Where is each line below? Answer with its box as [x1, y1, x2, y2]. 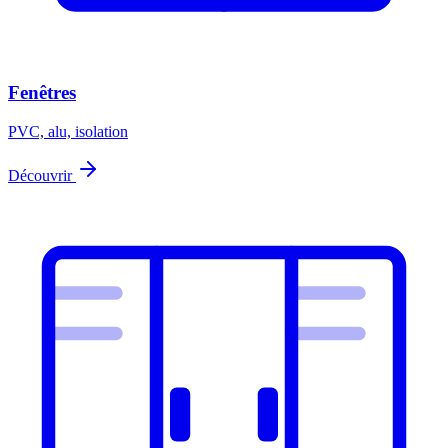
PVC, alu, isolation [8, 122, 128, 140]
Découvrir [8, 166, 76, 184]
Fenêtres [8, 81, 76, 103]
